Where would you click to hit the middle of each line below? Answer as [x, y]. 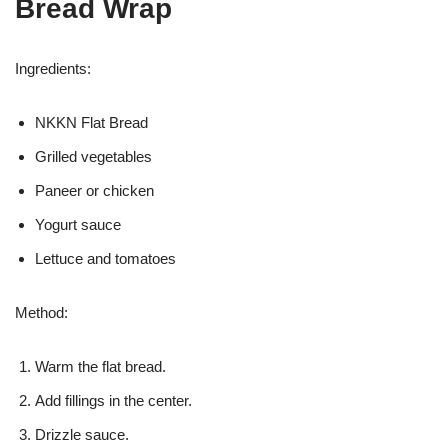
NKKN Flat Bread [91, 122]
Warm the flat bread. [100, 366]
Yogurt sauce [78, 224]
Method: [41, 312]
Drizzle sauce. [82, 434]
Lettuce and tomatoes [105, 258]
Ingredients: [53, 68]
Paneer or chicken [94, 190]
